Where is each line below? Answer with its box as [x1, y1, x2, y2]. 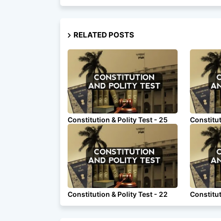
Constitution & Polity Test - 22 [68, 190, 168, 198]
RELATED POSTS [74, 30, 134, 39]
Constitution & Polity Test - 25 [68, 115, 168, 124]
